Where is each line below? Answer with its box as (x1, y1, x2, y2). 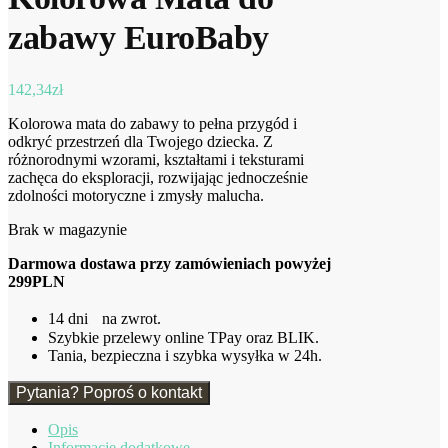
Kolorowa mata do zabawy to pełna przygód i (8, 114, 297, 132)
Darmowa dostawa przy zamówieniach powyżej (8, 254, 331, 272)
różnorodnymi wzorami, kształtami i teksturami (8, 150, 304, 168)
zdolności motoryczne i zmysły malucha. (8, 186, 264, 204)
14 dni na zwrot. (48, 309, 161, 327)
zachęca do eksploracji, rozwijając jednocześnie (8, 168, 308, 186)
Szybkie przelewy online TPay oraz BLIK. (48, 328, 319, 346)
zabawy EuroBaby (8, 19, 269, 57)
